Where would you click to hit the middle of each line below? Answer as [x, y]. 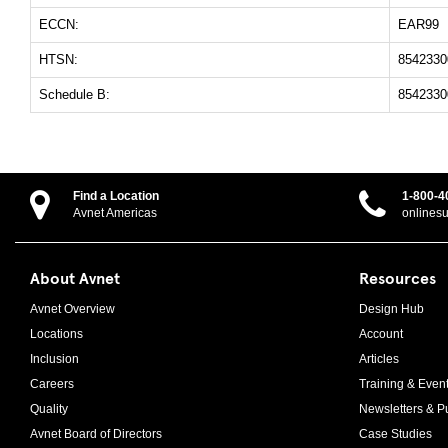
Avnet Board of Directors [96, 434]
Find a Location [116, 196]
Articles [378, 359]
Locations [56, 334]
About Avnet [75, 277]
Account [380, 334]
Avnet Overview [72, 309]
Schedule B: [74, 95]
